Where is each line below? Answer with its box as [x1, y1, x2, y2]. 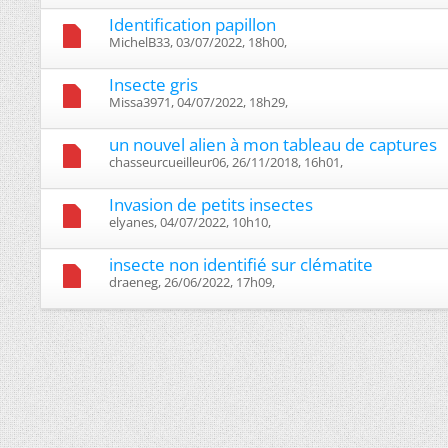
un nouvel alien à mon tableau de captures [109, 132, 437, 156]
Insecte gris [109, 72, 198, 96]
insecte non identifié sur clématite [109, 252, 373, 276]
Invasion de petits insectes [109, 192, 313, 216]
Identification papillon [109, 12, 276, 36]
